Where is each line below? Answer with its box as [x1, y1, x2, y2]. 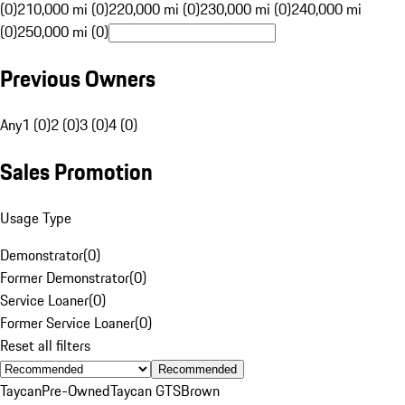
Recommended [158, 362, 237, 376]
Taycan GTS [110, 379, 181, 401]
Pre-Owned [42, 379, 110, 401]
